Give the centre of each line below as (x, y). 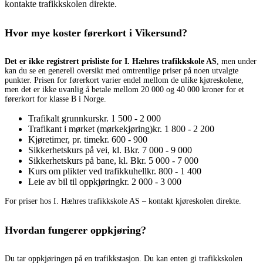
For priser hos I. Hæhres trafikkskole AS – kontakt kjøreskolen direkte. (123, 201)
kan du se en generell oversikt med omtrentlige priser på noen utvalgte (122, 71)
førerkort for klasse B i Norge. (55, 99)
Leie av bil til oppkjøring (74, 182)
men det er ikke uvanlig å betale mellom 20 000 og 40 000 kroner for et (124, 90)
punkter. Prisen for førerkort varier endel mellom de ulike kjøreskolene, (124, 80)
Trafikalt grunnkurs (64, 119)
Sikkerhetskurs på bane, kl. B (82, 161)
